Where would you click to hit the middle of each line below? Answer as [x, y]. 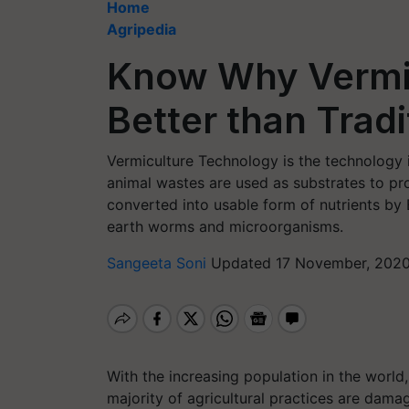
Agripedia [142, 29]
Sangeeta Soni [159, 263]
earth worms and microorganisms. [225, 226]
